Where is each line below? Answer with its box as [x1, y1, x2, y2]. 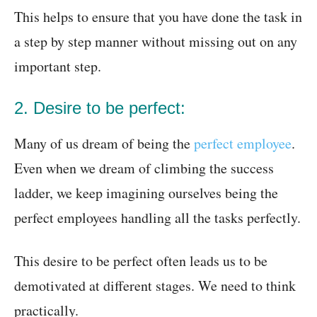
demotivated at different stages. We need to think [14, 276, 296, 296]
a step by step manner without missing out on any [14, 32, 297, 52]
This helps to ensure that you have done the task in [14, 7, 302, 27]
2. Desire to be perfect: [14, 98, 185, 118]
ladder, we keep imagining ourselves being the [14, 183, 278, 203]
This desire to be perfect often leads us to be [14, 251, 267, 271]
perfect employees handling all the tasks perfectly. [14, 208, 301, 228]
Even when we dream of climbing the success [14, 158, 274, 178]
